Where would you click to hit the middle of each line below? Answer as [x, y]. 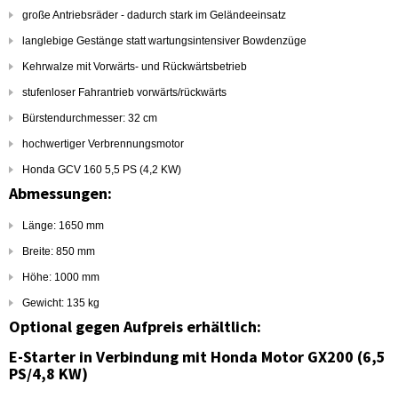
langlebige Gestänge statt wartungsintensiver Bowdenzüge [164, 41]
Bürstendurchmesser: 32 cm [90, 118]
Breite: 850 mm [59, 251]
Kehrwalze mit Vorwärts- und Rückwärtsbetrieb [135, 67]
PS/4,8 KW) [48, 374]
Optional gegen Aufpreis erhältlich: [135, 326]
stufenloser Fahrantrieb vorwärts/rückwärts [124, 92]
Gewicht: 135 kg [61, 303]
